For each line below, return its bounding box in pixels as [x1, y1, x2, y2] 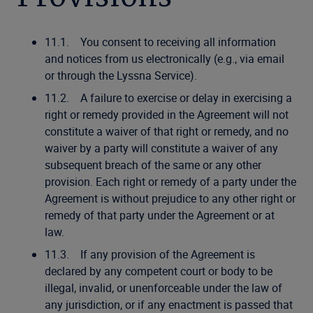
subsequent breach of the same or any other [45, 157, 261, 173]
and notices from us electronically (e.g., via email [45, 51, 284, 66]
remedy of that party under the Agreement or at [45, 208, 275, 223]
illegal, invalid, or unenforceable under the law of [45, 280, 282, 296]
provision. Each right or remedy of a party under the [45, 174, 296, 189]
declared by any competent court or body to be [45, 263, 272, 279]
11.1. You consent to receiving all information [45, 34, 276, 50]
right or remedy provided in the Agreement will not [45, 107, 289, 122]
